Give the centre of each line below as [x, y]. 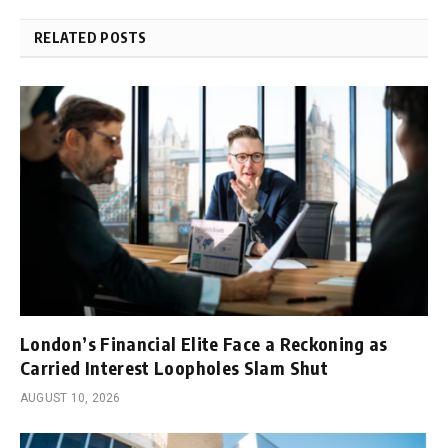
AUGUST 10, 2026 [70, 397]
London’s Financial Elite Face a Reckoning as [204, 343]
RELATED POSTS [90, 38]
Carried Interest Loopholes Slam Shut [174, 367]
